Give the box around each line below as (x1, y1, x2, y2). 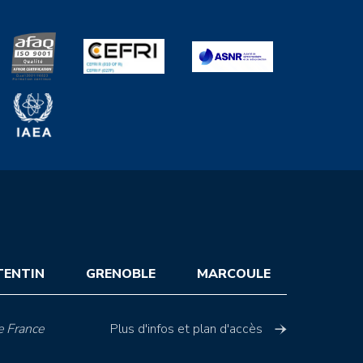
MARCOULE (196, 265, 271, 283)
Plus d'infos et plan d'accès (109, 320, 263, 338)
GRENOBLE (85, 265, 156, 283)
